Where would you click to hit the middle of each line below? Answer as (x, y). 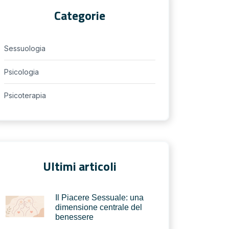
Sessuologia (25, 48)
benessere (74, 217)
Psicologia (21, 72)
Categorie (80, 15)
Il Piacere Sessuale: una (99, 198)
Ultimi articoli (80, 166)
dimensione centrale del (99, 207)
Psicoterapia (25, 95)
